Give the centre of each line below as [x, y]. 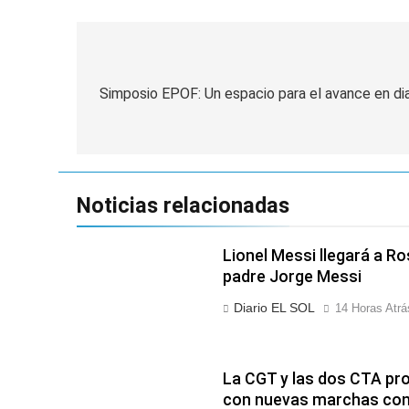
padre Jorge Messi [292, 276]
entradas [138, 130]
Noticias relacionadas [183, 205]
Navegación [153, 64]
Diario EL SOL [274, 307]
